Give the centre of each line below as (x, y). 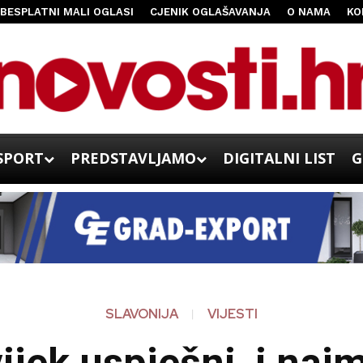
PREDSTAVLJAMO (133, 158)
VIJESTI (232, 314)
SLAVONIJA (141, 314)
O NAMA (308, 12)
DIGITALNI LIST (279, 158)
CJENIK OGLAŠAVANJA (210, 12)
